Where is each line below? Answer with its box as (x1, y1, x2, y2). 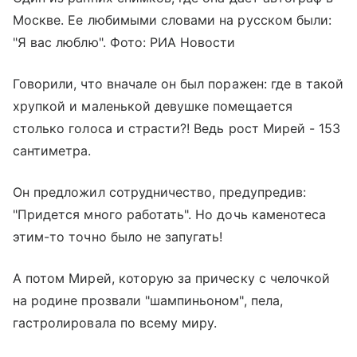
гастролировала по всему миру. (13, 314, 218, 331)
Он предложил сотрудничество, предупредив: (13, 183, 306, 200)
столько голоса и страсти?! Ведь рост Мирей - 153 (13, 120, 341, 136)
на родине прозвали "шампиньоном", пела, (13, 292, 283, 308)
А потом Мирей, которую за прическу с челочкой (13, 269, 331, 286)
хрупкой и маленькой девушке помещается (13, 97, 292, 114)
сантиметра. (13, 142, 92, 159)
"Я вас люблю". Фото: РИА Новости (13, 33, 236, 50)
